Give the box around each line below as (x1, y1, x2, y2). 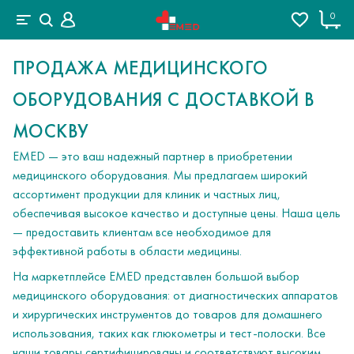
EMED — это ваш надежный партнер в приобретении (13, 148, 292, 164)
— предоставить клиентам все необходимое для (13, 224, 271, 240)
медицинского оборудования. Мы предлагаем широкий (13, 167, 307, 183)
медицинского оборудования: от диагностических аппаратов (13, 287, 338, 303)
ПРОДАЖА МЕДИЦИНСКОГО (13, 55, 269, 80)
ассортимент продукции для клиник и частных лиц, (13, 186, 281, 202)
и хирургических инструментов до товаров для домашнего (13, 306, 322, 322)
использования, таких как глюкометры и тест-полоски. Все (13, 325, 326, 341)
